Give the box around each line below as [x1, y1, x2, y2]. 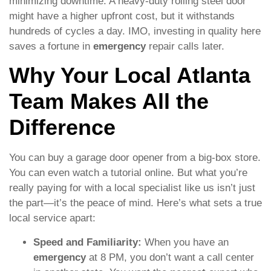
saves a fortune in [9, 40, 93, 52]
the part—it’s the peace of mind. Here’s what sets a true [9, 197, 262, 209]
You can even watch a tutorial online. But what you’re [9, 167, 247, 179]
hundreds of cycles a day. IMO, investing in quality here [9, 25, 261, 37]
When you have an [142, 236, 229, 248]
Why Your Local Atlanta [9, 63, 250, 88]
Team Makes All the [9, 89, 209, 114]
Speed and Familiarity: [33, 236, 142, 248]
